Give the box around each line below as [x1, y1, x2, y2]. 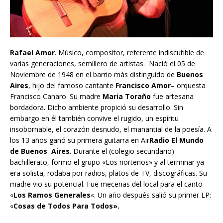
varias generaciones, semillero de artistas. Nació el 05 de [10, 59, 195, 69]
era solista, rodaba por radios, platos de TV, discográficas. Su [10, 168, 207, 178]
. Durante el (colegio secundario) [70, 146, 174, 156]
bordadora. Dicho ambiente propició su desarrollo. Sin [10, 103, 183, 112]
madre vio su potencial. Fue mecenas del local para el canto [10, 179, 203, 189]
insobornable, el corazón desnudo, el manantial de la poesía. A [10, 124, 212, 134]
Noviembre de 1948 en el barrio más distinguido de [10, 70, 177, 80]
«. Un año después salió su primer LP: [91, 190, 211, 200]
